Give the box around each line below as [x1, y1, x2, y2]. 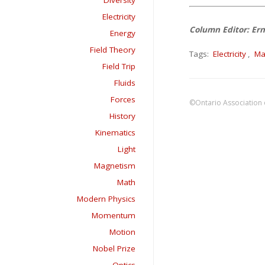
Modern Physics [77, 193, 135, 204]
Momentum [92, 210, 135, 221]
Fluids [114, 77, 135, 88]
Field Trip [102, 61, 135, 72]
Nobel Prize [93, 243, 135, 254]
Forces [111, 94, 135, 105]
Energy [110, 28, 135, 38]
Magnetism [94, 160, 135, 171]
